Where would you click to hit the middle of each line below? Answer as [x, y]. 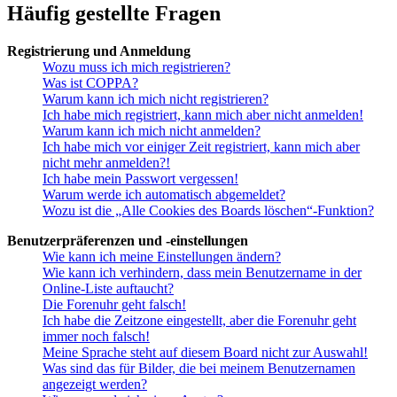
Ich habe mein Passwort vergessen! [140, 178]
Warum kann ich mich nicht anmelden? [152, 130]
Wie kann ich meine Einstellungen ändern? [162, 256]
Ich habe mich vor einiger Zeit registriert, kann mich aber [201, 146]
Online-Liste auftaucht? [108, 288]
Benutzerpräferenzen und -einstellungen [128, 240]
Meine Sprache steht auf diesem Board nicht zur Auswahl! [205, 352]
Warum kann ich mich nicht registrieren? [156, 98]
